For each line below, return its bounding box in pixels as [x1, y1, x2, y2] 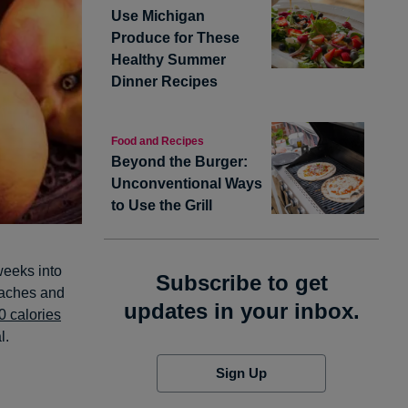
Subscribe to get [155, 270, 328, 295]
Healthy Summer [111, 51, 226, 67]
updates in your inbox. [123, 298, 360, 323]
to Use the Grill [111, 197, 212, 213]
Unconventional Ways [111, 175, 262, 191]
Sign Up [215, 364, 267, 381]
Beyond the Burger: [111, 153, 248, 169]
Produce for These [111, 29, 240, 46]
